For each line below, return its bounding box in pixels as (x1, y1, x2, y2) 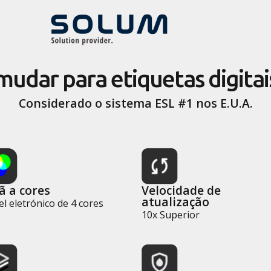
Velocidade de (142, 181, 221, 198)
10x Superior (142, 207, 200, 221)
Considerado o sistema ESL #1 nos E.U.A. (18, 94, 253, 111)
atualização (142, 193, 209, 210)
